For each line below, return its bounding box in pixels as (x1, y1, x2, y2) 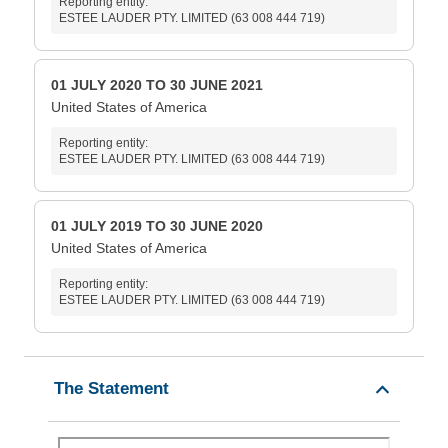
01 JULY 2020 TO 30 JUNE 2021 (51, 77, 263, 94)
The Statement (54, 379, 169, 399)
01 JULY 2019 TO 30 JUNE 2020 (51, 218, 263, 235)
